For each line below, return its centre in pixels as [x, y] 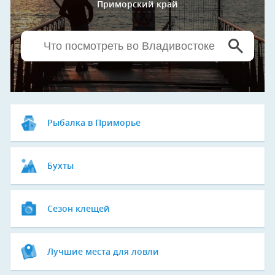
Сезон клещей [79, 209]
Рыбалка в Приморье [94, 123]
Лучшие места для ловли [103, 252]
